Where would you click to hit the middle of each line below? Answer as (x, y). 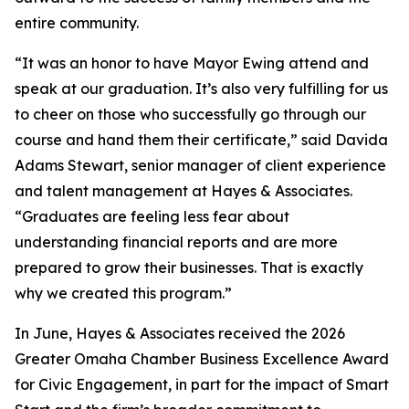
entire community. (77, 23)
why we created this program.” (123, 294)
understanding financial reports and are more (176, 242)
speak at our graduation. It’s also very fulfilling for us (201, 89)
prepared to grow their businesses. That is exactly (189, 268)
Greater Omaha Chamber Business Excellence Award (202, 359)
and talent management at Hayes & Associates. (184, 191)
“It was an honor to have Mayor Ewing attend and (192, 63)
